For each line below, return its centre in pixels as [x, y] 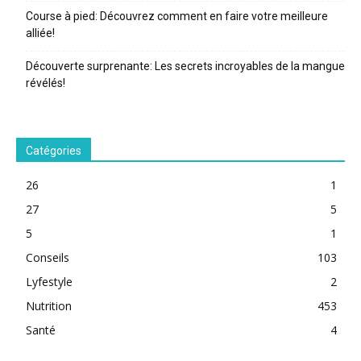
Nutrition [49, 306]
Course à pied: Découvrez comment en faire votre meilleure [177, 17]
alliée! [40, 33]
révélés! [46, 83]
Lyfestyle [49, 282]
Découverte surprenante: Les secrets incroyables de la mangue [185, 66]
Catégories [54, 151]
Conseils [48, 258]
